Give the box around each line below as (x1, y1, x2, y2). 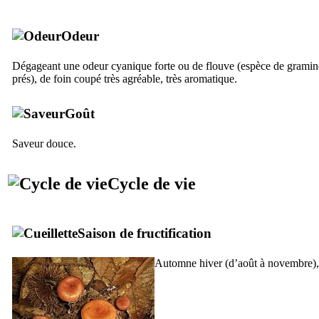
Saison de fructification (78, 225, 211, 241)
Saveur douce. (12, 137, 76, 150)
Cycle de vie (108, 174, 196, 193)
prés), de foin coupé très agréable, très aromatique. (12, 72, 237, 85)
